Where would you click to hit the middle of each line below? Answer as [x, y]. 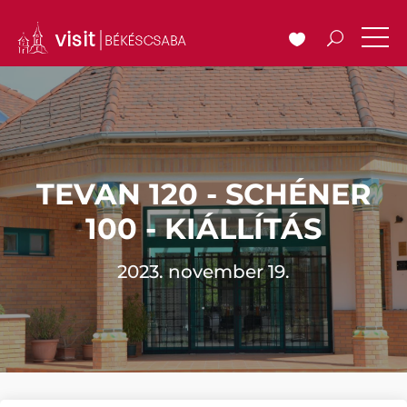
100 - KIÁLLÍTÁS [203, 228]
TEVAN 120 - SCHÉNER [203, 194]
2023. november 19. [203, 272]
